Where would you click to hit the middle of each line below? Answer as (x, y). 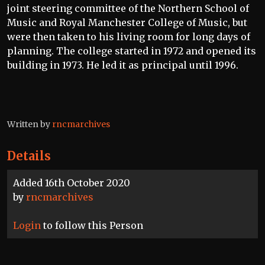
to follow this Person (92, 225)
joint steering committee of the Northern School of (128, 8)
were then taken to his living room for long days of (129, 37)
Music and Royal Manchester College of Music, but (127, 22)
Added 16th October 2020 (72, 183)
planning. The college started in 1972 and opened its (132, 51)
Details (29, 156)
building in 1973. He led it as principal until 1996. (124, 65)
